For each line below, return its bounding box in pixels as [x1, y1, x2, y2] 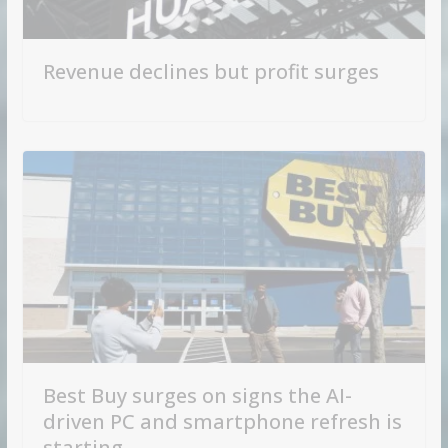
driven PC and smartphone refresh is [42, 407, 402, 435]
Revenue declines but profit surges [42, 58, 379, 86]
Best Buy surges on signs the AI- [42, 381, 352, 409]
